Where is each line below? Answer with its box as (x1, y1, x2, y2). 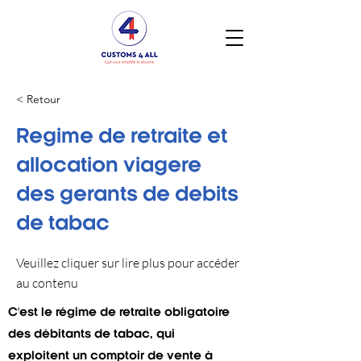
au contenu (16, 275, 78, 291)
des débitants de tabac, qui (8, 329, 175, 341)
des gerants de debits (16, 186, 239, 205)
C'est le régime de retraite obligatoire (8, 307, 230, 319)
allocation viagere (16, 157, 201, 176)
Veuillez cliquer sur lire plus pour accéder (16, 255, 239, 271)
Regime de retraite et (16, 128, 227, 147)
